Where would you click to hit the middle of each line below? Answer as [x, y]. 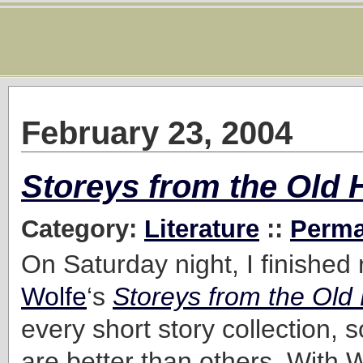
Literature [202, 228]
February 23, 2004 [157, 133]
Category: [83, 228]
